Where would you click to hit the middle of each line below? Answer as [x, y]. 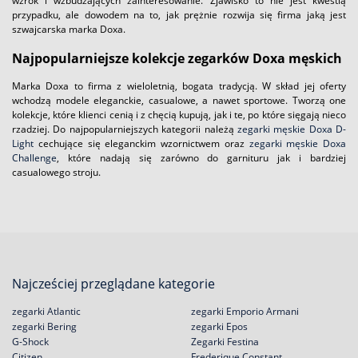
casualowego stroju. [56, 173]
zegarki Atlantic [46, 311]
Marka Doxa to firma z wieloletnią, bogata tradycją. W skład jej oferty [179, 86]
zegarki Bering [44, 326]
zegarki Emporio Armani [245, 311]
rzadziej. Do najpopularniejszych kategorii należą [125, 129]
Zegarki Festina [225, 342]
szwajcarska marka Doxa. [69, 29]
